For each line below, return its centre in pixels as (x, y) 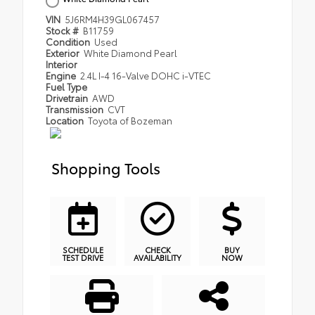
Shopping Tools (106, 167)
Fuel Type (66, 86)
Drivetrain (68, 97)
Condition (69, 41)
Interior (62, 64)
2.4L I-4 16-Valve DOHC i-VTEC (146, 75)
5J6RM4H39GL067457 (112, 19)
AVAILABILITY (157, 257)
